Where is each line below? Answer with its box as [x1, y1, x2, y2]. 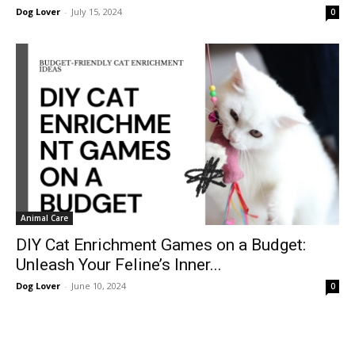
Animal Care [21, 212, 68, 224]
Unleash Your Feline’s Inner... [16, 255, 222, 275]
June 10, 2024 [71, 280, 126, 292]
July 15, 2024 [71, 5, 122, 17]
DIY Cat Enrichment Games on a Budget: [16, 235, 306, 255]
